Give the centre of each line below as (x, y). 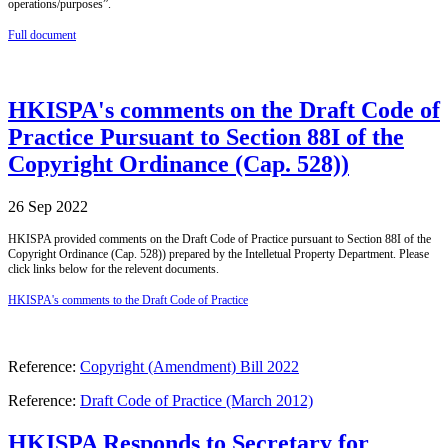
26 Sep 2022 (48, 207)
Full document (42, 35)
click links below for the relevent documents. (113, 269)
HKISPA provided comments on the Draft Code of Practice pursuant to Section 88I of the (219, 239)
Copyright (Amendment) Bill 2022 (189, 367)
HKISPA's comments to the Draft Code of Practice (128, 300)
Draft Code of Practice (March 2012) (196, 401)
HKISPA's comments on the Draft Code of (224, 110)
